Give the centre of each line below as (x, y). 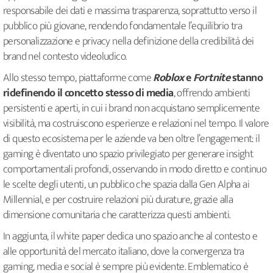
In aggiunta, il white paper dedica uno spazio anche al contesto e (130, 237)
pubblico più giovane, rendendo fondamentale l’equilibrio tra (122, 27)
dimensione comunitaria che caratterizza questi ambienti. (117, 215)
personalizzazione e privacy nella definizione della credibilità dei (129, 42)
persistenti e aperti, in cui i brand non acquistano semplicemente (131, 109)
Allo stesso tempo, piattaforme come (78, 78)
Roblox (168, 78)
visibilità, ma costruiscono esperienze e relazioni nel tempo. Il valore (136, 124)
